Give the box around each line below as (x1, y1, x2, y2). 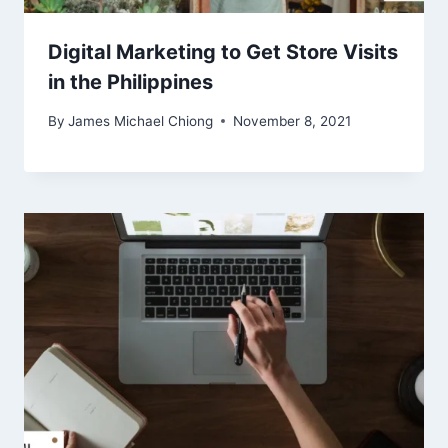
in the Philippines (48, 70, 213, 95)
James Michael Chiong (68, 112, 214, 129)
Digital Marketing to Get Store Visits (48, 40, 398, 65)
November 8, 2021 (233, 112, 352, 129)
